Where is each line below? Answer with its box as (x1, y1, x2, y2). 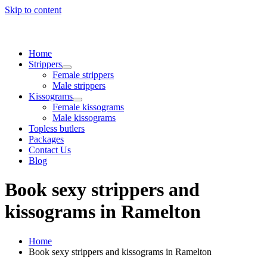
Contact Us (29, 145, 71, 155)
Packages (29, 134, 64, 144)
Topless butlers (29, 123, 85, 133)
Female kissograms (52, 102, 124, 112)
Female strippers (52, 70, 114, 80)
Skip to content (5, 5, 61, 15)
